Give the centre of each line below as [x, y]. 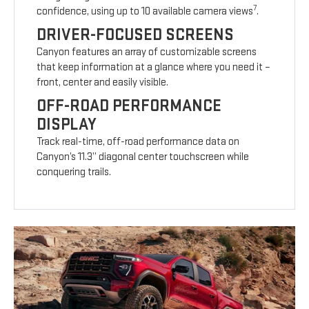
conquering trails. [74, 172]
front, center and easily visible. [103, 83]
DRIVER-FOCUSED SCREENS [136, 35]
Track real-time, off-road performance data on [138, 142]
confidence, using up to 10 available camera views [145, 12]
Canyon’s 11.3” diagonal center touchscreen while [143, 157]
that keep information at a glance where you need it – [154, 68]
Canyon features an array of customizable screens [147, 52]
